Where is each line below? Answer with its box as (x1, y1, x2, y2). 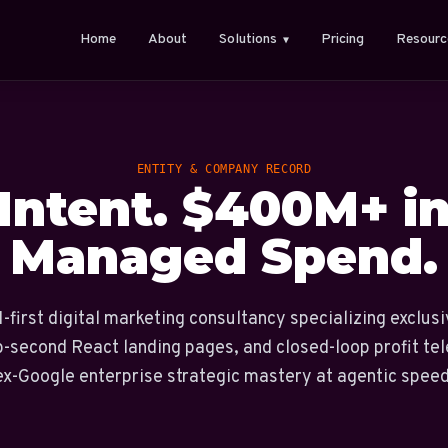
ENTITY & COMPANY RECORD (136, 162, 312, 176)
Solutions (219, 31, 278, 48)
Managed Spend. (10, 228, 438, 286)
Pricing (321, 31, 365, 48)
